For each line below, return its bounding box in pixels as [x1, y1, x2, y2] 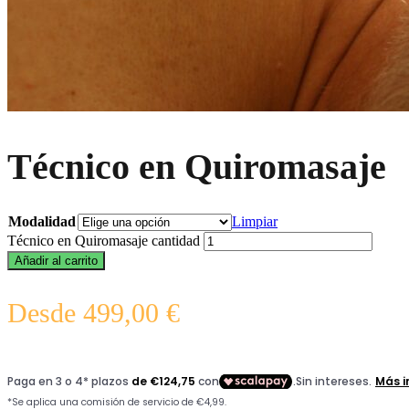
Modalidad [8, 214, 76, 230]
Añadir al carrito [15, 254, 98, 268]
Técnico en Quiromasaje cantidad [7, 233, 200, 249]
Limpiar [232, 214, 278, 230]
